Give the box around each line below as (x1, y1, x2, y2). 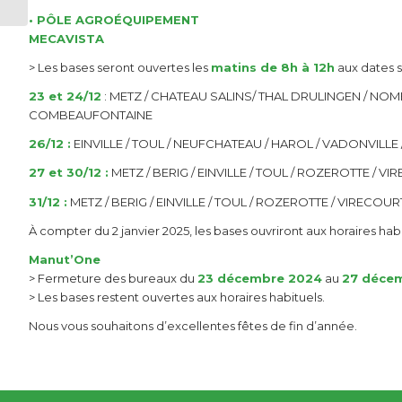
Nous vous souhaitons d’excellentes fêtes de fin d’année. (29, 318, 357, 333)
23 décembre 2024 (197, 270, 322, 285)
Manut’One (29, 251, 100, 267)
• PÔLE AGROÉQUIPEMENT (29, 13, 199, 28)
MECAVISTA (29, 31, 104, 47)
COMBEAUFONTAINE (29, 108, 153, 123)
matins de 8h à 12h (211, 60, 335, 75)
